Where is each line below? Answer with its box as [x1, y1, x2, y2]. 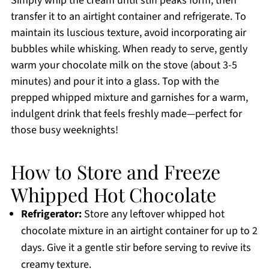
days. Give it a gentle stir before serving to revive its [20, 240, 251, 256]
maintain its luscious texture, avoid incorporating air [10, 25, 246, 41]
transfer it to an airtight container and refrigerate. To [10, 9, 246, 25]
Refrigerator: [20, 207, 82, 222]
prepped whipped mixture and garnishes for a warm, [10, 90, 248, 106]
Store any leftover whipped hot [81, 207, 225, 222]
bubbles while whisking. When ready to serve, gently [10, 41, 247, 57]
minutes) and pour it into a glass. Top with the [10, 74, 219, 89]
